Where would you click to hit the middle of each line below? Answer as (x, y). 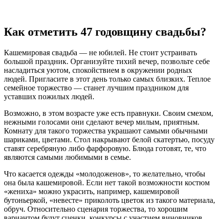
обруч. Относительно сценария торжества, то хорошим (96, 209)
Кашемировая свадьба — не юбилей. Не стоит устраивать (100, 53)
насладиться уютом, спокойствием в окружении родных (98, 70)
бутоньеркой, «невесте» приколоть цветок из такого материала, (109, 200)
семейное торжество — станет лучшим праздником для (96, 88)
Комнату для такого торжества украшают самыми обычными (106, 131)
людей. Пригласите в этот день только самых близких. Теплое (107, 79)
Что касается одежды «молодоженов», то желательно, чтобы (105, 174)
